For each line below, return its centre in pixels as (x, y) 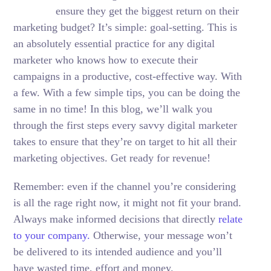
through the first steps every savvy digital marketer (126, 125)
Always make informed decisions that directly (116, 219)
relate (231, 219)
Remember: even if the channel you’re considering (125, 186)
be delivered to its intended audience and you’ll (118, 252)
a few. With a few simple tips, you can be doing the (127, 93)
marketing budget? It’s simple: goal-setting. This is (126, 27)
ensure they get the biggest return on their (148, 11)
